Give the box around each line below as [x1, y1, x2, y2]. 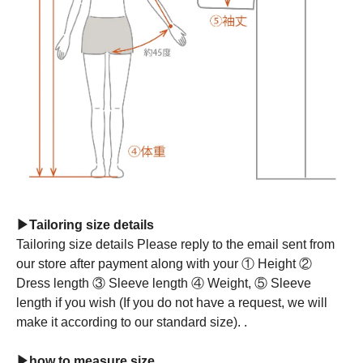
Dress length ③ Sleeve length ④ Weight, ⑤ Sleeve [16, 276, 311, 291]
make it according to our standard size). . [16, 315, 247, 330]
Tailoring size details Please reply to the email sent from [16, 237, 335, 252]
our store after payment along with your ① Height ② [16, 257, 312, 271]
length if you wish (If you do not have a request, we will [16, 296, 327, 310]
